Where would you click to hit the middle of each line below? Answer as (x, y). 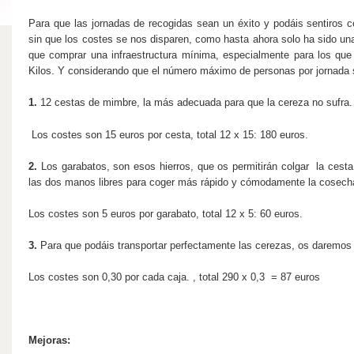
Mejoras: (51, 340)
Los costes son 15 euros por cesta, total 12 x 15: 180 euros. (170, 135)
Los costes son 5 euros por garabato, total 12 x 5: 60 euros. (166, 214)
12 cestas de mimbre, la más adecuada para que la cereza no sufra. (195, 102)
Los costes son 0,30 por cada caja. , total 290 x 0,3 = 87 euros (174, 277)
